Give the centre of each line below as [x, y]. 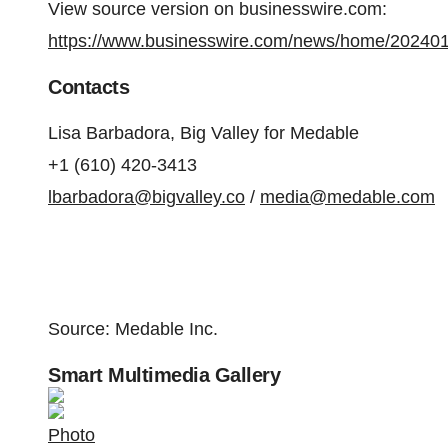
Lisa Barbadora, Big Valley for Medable [203, 133]
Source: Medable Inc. [133, 329]
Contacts [88, 87]
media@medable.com [347, 197]
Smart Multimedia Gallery [164, 375]
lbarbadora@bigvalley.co [146, 197]
